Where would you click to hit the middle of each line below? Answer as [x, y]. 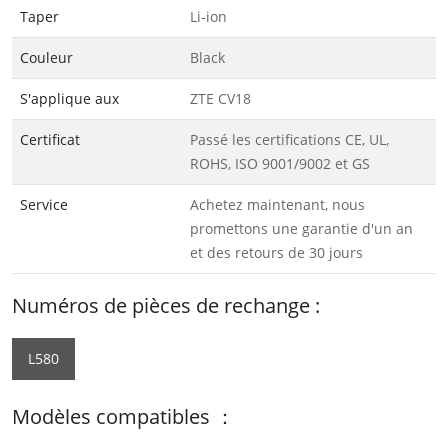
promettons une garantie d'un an [301, 228]
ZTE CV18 [220, 98]
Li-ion [208, 16]
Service [44, 204]
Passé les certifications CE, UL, [289, 139]
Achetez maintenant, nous [277, 204]
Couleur [46, 57]
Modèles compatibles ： [123, 416]
